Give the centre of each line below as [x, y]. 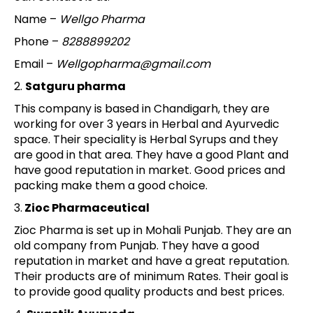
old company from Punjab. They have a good [137, 245]
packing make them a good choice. [111, 185]
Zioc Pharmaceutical [86, 208]
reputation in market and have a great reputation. [152, 261]
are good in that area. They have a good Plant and [151, 154]
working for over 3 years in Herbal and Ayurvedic [147, 124]
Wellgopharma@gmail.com [133, 64]
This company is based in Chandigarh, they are [142, 108]
